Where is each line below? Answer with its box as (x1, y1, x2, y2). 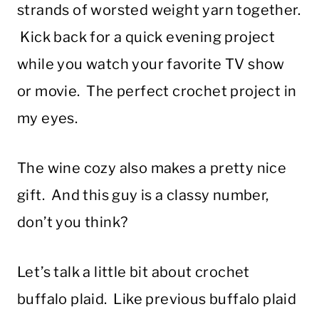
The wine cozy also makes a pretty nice (17, 159, 287, 177)
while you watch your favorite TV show (17, 56, 285, 73)
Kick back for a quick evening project (17, 28, 276, 46)
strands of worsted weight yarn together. (17, 1, 300, 19)
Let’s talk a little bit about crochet (17, 263, 250, 281)
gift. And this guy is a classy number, (17, 187, 269, 204)
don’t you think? (17, 214, 128, 231)
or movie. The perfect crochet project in (17, 83, 297, 100)
